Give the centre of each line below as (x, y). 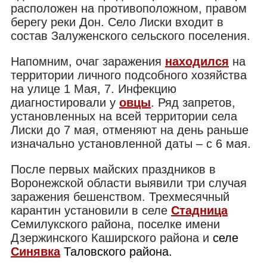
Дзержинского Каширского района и (112, 237)
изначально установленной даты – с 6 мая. (131, 143)
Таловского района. (116, 251)
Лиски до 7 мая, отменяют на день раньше (130, 130)
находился (197, 61)
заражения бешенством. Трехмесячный (120, 196)
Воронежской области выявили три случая (129, 183)
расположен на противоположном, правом (129, 8)
